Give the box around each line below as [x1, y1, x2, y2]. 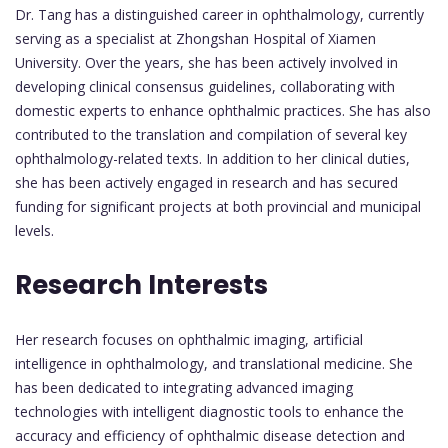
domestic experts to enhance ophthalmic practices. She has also [15, 101, 431, 121]
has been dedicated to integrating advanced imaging [15, 378, 353, 398]
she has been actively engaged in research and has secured [15, 173, 398, 193]
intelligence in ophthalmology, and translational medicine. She [15, 354, 413, 374]
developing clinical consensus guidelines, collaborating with [15, 77, 395, 97]
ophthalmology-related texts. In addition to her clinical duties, [15, 149, 410, 169]
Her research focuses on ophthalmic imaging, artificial [15, 330, 363, 350]
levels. [15, 221, 54, 241]
